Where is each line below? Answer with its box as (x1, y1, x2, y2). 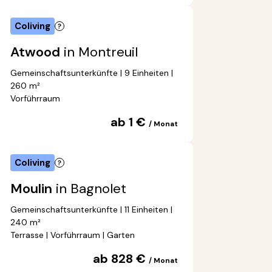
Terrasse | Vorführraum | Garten (10, 229, 135, 241)
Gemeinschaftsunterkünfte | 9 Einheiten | (10, 67, 173, 79)
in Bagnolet (52, 180, 126, 198)
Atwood (10, 43, 60, 61)
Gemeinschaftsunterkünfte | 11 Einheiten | (10, 204, 172, 216)
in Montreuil (60, 43, 138, 61)
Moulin (10, 180, 52, 198)
